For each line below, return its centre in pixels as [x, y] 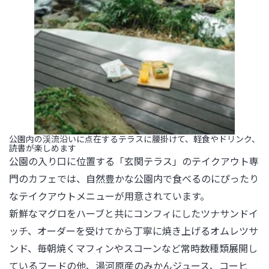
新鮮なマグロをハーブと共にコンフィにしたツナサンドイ [134, 213]
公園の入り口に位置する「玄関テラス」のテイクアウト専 [134, 161]
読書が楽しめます [43, 148]
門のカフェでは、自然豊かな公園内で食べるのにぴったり [134, 178]
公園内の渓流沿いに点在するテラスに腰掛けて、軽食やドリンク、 [134, 139]
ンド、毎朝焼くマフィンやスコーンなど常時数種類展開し [133, 248]
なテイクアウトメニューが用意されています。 [109, 196]
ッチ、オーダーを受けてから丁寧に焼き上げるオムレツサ [134, 231]
